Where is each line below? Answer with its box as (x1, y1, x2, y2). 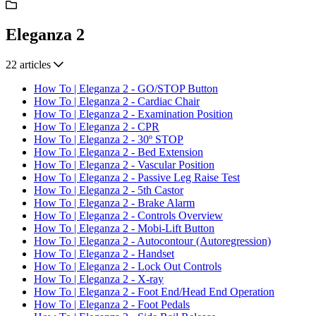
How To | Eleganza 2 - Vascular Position (34, 159, 214, 171)
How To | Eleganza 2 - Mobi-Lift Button (34, 222, 214, 235)
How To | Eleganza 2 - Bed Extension (34, 146, 203, 159)
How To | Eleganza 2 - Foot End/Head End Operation (34, 286, 274, 298)
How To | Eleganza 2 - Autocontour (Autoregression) (34, 235, 271, 248)
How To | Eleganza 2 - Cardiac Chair (34, 95, 200, 108)
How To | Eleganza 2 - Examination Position (34, 108, 233, 121)
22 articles (6, 59, 51, 71)
